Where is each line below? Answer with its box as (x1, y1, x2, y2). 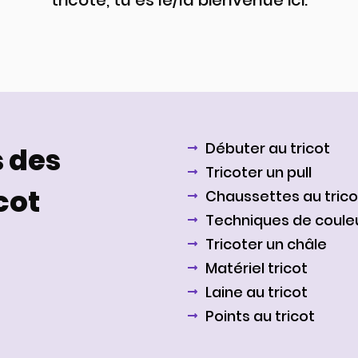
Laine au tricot (205, 281, 308, 302)
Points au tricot (205, 305, 315, 326)
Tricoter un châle (205, 233, 327, 254)
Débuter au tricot (205, 137, 330, 158)
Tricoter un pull (205, 161, 312, 182)
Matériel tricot (205, 257, 308, 278)
